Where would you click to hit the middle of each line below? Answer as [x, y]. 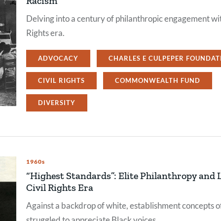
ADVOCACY [58, 58]
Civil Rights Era [60, 187]
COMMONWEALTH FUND [158, 80]
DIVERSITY [57, 102]
